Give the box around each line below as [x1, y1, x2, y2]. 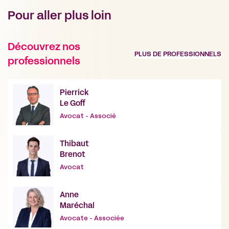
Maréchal [60, 202, 95, 210]
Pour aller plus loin [8, 11, 111, 22]
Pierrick [60, 89, 88, 97]
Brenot [60, 151, 85, 159]
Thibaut [60, 141, 88, 148]
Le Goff [60, 100, 85, 108]
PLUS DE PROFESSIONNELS [134, 52, 221, 58]
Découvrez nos [8, 42, 80, 52]
